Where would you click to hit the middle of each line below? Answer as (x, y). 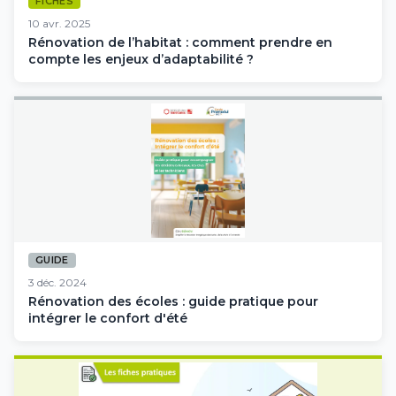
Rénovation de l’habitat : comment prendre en (180, 42)
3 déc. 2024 (57, 282)
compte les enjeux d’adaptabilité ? (141, 59)
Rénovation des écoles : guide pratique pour (173, 301)
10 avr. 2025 (59, 23)
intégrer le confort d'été (108, 318)
